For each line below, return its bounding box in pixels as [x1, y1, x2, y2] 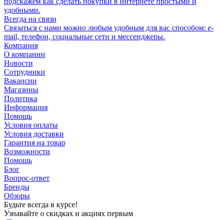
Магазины [4, 85, 38, 94]
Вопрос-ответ [4, 174, 50, 183]
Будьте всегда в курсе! [4, 200, 78, 209]
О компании [4, 50, 45, 59]
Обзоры [4, 192, 30, 200]
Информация [4, 103, 48, 112]
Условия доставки [4, 130, 64, 138]
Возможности [4, 147, 50, 156]
